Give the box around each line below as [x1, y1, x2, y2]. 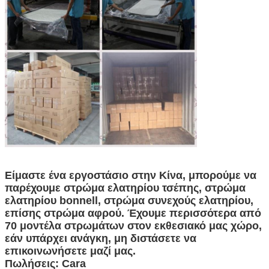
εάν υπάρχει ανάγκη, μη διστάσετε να [5, 232, 196, 244]
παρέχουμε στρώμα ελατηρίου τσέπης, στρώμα [5, 181, 246, 194]
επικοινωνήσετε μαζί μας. [5, 244, 136, 257]
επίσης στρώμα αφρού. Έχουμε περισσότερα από [5, 207, 261, 219]
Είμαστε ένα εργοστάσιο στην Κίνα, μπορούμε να [5, 169, 256, 181]
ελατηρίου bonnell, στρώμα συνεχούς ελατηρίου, [5, 194, 253, 207]
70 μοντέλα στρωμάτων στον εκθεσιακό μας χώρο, [5, 219, 262, 232]
